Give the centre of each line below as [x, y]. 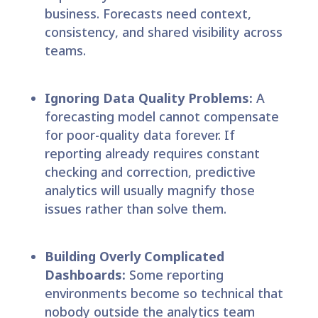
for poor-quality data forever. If [139, 135]
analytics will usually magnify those [149, 190]
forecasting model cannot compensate [161, 116]
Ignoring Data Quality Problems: [148, 98]
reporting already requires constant [152, 153]
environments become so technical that [164, 293]
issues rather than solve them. [135, 208]
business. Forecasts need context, [148, 13]
